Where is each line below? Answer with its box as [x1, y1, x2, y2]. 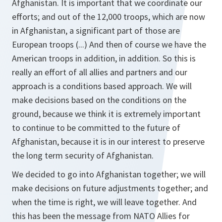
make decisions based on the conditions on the [12, 94, 186, 106]
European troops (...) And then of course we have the [12, 39, 206, 51]
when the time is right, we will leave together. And [12, 196, 197, 208]
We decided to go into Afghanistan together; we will [12, 168, 206, 180]
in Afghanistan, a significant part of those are [12, 25, 180, 37]
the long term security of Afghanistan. [12, 150, 154, 162]
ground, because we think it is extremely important [12, 108, 201, 120]
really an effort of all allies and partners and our [12, 66, 187, 78]
